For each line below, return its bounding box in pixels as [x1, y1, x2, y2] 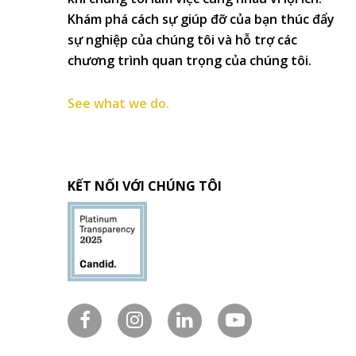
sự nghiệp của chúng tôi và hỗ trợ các [68, 30, 297, 48]
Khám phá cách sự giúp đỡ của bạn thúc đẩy [68, 10, 335, 28]
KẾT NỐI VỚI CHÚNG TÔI [68, 176, 222, 195]
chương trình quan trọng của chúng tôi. [68, 51, 311, 69]
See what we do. [68, 94, 169, 112]
